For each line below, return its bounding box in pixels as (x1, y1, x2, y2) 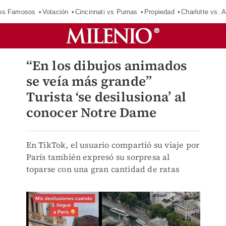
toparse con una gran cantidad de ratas (26, 163, 180, 175)
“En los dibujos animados (26, 56, 187, 75)
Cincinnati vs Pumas (75, 8, 138, 16)
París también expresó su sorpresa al (26, 151, 170, 162)
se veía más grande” (26, 72, 152, 90)
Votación (42, 8, 69, 16)
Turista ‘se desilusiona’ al (26, 88, 186, 106)
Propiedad (144, 8, 175, 16)
